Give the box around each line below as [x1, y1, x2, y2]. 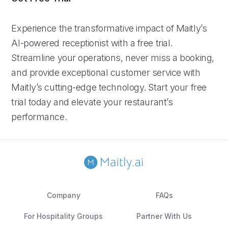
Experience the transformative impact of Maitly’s [11, 22, 207, 34]
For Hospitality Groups [24, 211, 103, 220]
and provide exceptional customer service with [11, 67, 201, 78]
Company [46, 190, 80, 199]
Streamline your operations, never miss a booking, [11, 52, 214, 63]
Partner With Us [136, 211, 192, 220]
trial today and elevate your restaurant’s [11, 96, 173, 107]
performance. [11, 111, 67, 122]
